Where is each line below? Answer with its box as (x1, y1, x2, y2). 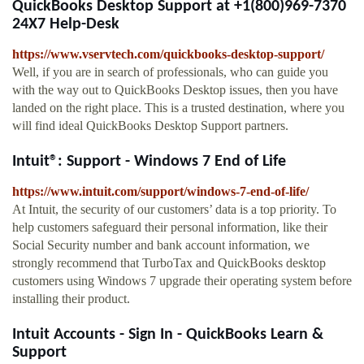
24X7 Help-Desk (12, 16, 119, 33)
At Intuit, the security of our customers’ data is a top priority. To (12, 202, 336, 217)
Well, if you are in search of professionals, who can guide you (12, 65, 328, 80)
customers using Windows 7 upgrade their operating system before (12, 274, 352, 288)
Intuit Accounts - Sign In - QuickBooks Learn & (12, 327, 323, 344)
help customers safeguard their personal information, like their (12, 220, 327, 235)
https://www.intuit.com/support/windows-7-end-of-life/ (12, 184, 309, 199)
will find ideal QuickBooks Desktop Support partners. (12, 119, 288, 133)
